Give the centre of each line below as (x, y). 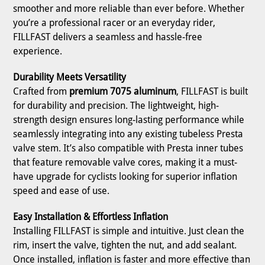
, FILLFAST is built (212, 92)
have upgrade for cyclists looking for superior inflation (125, 177)
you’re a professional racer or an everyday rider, (114, 23)
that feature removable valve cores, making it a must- (125, 163)
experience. (38, 51)
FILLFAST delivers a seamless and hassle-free (108, 37)
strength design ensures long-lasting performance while (129, 120)
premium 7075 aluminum (123, 92)
